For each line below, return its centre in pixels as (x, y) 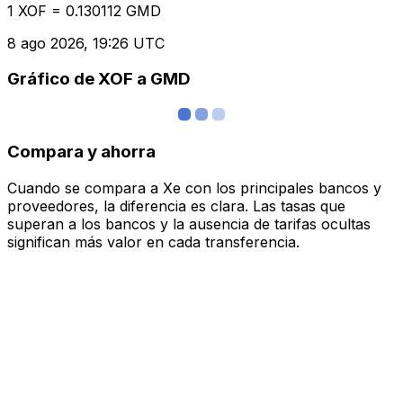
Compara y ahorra (81, 151)
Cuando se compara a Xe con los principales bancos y (194, 188)
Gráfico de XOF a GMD (99, 79)
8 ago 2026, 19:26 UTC (86, 43)
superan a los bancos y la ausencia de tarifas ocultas (189, 224)
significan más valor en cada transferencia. (153, 242)
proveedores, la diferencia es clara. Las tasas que (176, 206)
